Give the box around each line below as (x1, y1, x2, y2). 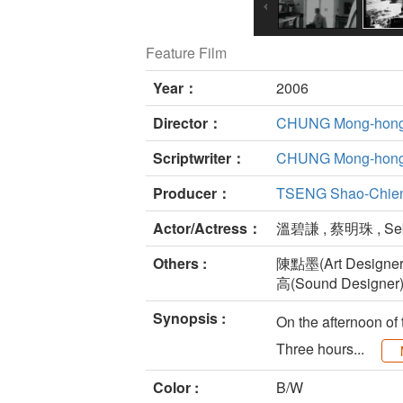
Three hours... (276, 338, 368, 360)
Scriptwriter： (153, 148, 246, 169)
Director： (153, 112, 222, 134)
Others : (153, 253, 207, 274)
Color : (153, 377, 199, 399)
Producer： (153, 183, 231, 204)
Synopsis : (153, 308, 226, 329)
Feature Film (146, 42, 227, 64)
